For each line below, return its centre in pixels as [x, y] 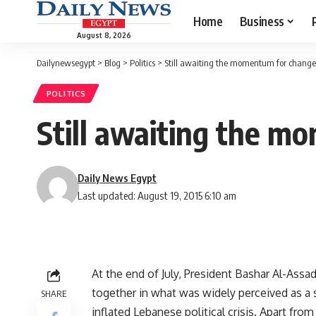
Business [262, 21]
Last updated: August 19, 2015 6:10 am [157, 196]
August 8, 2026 [104, 35]
